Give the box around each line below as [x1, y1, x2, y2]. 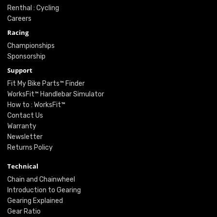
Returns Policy [7, 143, 53, 152]
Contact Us [7, 111, 43, 120]
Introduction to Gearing [7, 186, 81, 195]
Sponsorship [7, 52, 46, 61]
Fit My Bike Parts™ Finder [7, 79, 85, 88]
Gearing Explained [7, 197, 63, 205]
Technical [7, 162, 38, 171]
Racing [7, 28, 29, 37]
